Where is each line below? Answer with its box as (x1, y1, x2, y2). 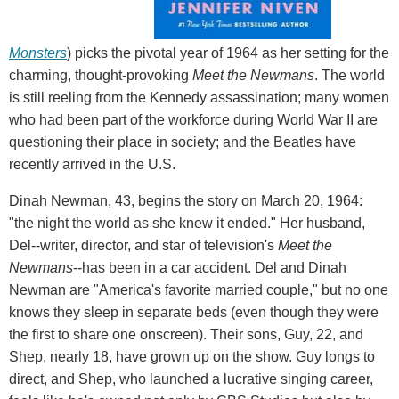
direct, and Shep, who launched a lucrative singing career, (9, 370, 373, 387)
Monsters (9, 45, 67, 61)
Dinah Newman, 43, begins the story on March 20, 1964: (9, 192, 362, 208)
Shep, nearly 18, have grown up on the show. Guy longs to (9, 348, 375, 364)
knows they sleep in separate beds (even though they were (9, 304, 379, 320)
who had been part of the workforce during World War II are (9, 111, 378, 127)
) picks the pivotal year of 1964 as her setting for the (67, 45, 389, 61)
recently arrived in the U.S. (9, 156, 175, 172)
